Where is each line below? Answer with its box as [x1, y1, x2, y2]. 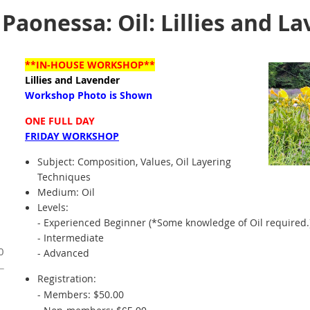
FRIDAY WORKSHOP [25, 129, 119, 143]
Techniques [37, 170, 91, 183]
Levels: [37, 201, 69, 214]
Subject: [37, 155, 75, 168]
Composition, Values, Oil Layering [77, 155, 231, 168]
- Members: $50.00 [37, 288, 124, 301]
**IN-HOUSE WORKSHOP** [25, 58, 155, 71]
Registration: [37, 272, 96, 285]
